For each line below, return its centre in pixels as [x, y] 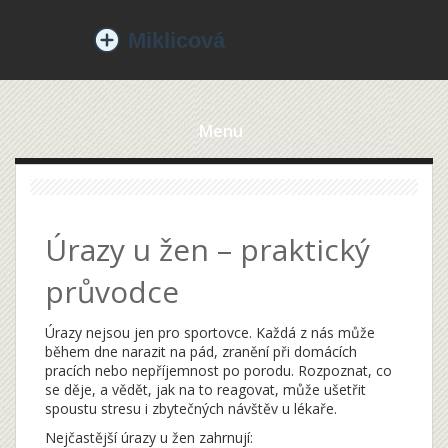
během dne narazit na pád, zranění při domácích [201, 351]
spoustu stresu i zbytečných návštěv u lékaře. [191, 408]
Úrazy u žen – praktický [207, 249]
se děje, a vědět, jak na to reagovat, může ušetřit [205, 389]
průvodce [112, 291]
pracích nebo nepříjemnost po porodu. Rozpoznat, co [218, 370]
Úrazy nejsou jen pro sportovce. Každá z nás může [210, 332]
